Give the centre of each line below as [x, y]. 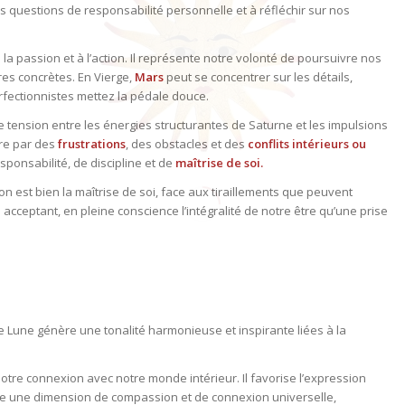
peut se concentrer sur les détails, [259, 77]
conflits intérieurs [299, 144]
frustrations [92, 144]
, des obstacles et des [187, 144]
